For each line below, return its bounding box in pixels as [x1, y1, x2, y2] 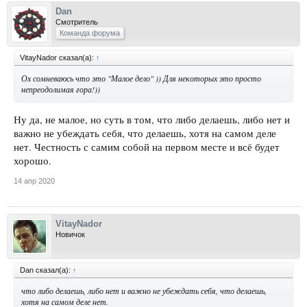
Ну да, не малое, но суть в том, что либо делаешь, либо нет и [14, 112, 290, 126]
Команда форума [60, 29, 120, 38]
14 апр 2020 [14, 176, 55, 185]
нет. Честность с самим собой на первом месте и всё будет [14, 140, 280, 153]
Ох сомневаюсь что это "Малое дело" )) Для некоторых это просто [21, 73, 261, 84]
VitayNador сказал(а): [20, 53, 96, 62]
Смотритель [56, 18, 98, 27]
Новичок [56, 230, 85, 238]
